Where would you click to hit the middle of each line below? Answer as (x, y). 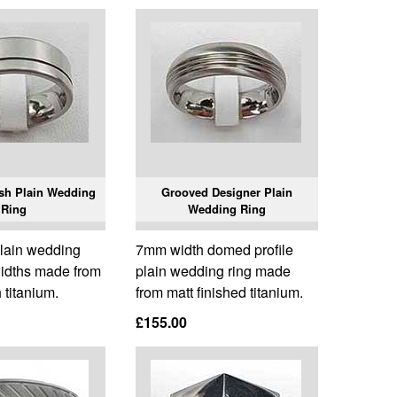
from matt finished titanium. (219, 292)
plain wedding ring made (213, 271)
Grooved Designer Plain (226, 192)
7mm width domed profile (214, 250)
